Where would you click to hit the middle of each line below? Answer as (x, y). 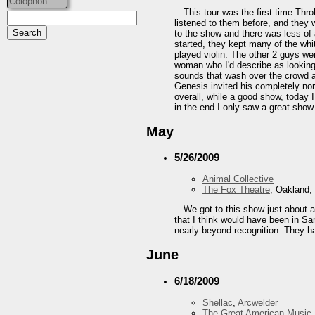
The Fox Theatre (236, 190)
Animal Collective (238, 179)
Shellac (218, 302)
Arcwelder (258, 302)
